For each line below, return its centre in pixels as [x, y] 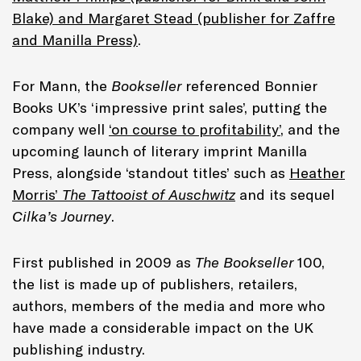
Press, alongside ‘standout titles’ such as [151, 172]
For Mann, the [62, 85]
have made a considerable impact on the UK [163, 327]
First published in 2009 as [104, 262]
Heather [317, 172]
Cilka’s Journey [62, 216]
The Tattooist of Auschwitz [149, 194]
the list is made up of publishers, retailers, [155, 284]
